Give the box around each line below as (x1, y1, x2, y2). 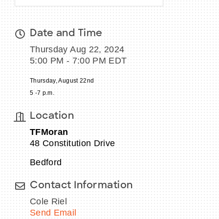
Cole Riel (30, 197, 67, 207)
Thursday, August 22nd (30, 77, 94, 85)
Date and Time (30, 29, 103, 39)
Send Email (30, 208, 77, 218)
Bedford (30, 157, 62, 168)
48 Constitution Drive (30, 138, 115, 149)
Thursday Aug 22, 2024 (30, 44, 125, 55)
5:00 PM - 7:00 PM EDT (30, 56, 127, 66)
